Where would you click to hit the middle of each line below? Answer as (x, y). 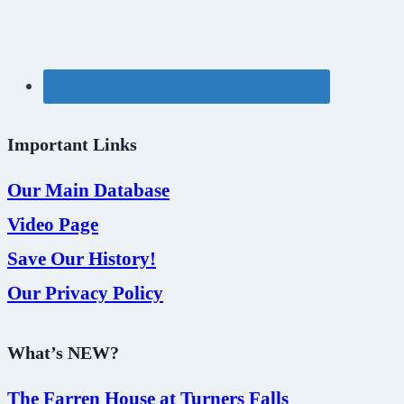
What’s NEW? (63, 352)
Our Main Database (88, 191)
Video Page (53, 225)
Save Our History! (82, 259)
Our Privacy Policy (85, 294)
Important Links (72, 145)
